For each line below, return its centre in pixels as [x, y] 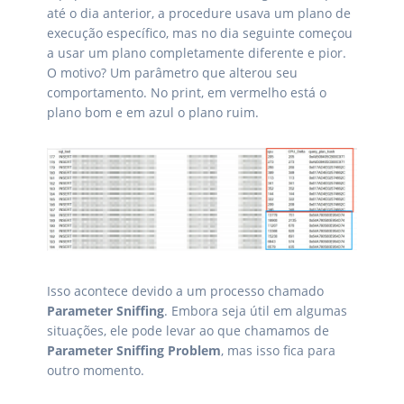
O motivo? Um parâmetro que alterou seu [172, 73]
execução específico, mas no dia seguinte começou [199, 33]
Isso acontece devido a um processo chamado [185, 290]
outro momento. [95, 370]
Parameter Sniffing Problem [133, 350]
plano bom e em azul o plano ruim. [152, 113]
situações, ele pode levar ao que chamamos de [188, 330]
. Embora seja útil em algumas [255, 310]
